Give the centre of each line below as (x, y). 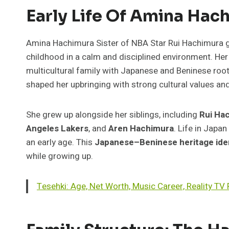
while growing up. (60, 156)
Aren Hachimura (141, 128)
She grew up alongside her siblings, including (113, 114)
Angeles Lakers (57, 128)
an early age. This (60, 142)
